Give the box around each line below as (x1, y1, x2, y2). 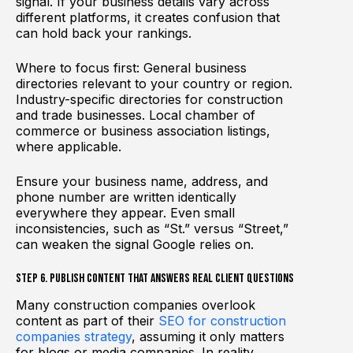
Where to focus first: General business (16, 59, 247, 76)
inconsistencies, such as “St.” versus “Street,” (16, 220, 288, 236)
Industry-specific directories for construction (16, 91, 283, 107)
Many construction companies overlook (16, 297, 255, 314)
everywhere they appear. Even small (16, 204, 235, 221)
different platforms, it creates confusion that (16, 9, 280, 25)
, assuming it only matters (132, 329, 284, 345)
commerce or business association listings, (16, 122, 270, 139)
